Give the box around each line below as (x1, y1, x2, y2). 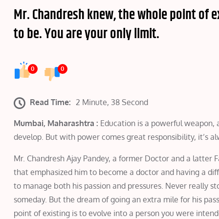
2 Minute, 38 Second (76, 97, 149, 108)
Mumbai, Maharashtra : (14, 118, 99, 129)
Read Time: (30, 97, 71, 108)
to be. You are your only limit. (14, 23, 160, 44)
